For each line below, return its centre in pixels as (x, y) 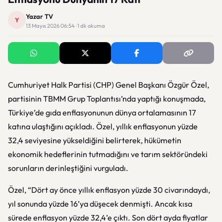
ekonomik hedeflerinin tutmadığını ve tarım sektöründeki (108, 154)
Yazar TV (39, 16)
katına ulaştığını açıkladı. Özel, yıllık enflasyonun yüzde (103, 126)
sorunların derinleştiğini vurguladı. (68, 168)
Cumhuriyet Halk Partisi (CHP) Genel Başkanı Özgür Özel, (109, 85)
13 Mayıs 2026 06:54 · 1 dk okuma (65, 26)
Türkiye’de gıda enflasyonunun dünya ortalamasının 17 (102, 112)
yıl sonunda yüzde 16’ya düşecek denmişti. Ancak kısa (100, 204)
